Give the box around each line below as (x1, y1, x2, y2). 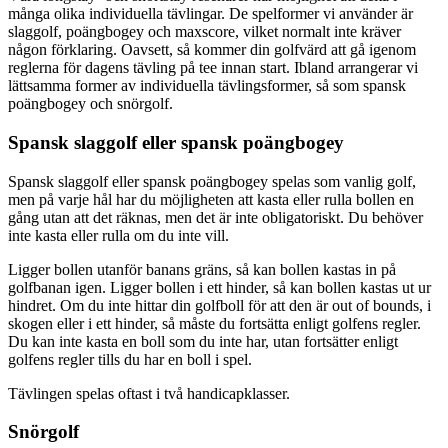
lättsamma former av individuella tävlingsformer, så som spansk (8, 77, 406, 95)
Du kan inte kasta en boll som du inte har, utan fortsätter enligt (8, 332, 398, 350)
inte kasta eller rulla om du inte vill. (8, 226, 229, 244)
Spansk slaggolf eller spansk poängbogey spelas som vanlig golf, (8, 172, 416, 190)
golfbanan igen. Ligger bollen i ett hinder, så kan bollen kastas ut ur (8, 278, 431, 296)
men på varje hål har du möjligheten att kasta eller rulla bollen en (8, 190, 414, 208)
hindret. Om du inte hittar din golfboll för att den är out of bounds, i (8, 296, 431, 314)
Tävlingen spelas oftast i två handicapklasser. (8, 384, 294, 402)
